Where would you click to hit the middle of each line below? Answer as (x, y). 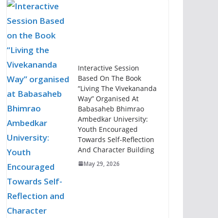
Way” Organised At (108, 98)
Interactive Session (108, 68)
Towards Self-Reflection (116, 139)
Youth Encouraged (108, 129)
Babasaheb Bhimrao (111, 109)
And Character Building (116, 149)
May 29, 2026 (101, 163)
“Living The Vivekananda (117, 88)
